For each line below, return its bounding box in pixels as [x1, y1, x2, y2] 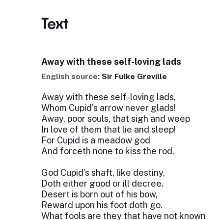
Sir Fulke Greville [101, 72, 167, 81]
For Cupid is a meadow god [41, 135, 150, 145]
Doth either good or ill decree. [41, 178, 164, 189]
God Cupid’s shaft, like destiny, [41, 167, 165, 178]
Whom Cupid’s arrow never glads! [41, 103, 176, 113]
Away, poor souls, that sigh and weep [41, 113, 190, 124]
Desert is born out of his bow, [41, 189, 158, 199]
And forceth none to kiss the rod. [41, 146, 174, 156]
